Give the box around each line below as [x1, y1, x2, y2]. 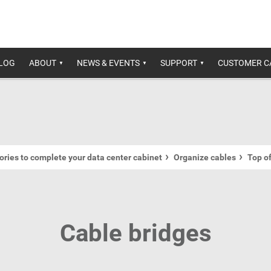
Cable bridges [59, 219, 212, 247]
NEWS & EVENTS [77, 58, 140, 68]
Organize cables [174, 152, 236, 162]
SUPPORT [160, 58, 197, 68]
